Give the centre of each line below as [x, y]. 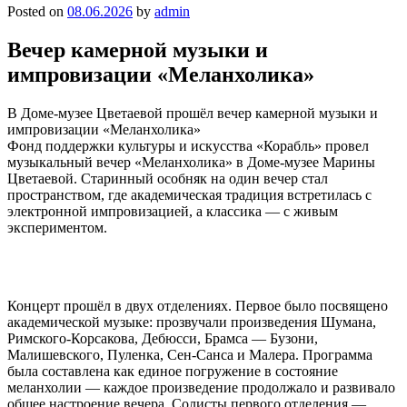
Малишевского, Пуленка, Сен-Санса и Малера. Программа [190, 354]
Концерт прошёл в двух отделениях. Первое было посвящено [198, 305]
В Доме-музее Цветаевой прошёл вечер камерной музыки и [193, 113]
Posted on [37, 11]
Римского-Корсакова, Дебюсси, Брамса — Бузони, [163, 338]
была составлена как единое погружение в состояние [173, 371]
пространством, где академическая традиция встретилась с [189, 194]
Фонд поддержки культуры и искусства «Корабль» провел [188, 145]
